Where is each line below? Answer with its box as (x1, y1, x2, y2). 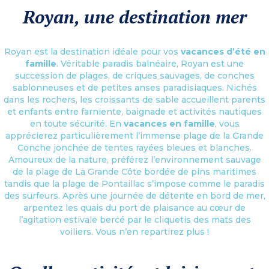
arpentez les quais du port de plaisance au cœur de (23, 202, 246, 213)
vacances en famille (123, 118, 215, 129)
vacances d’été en (180, 46, 265, 57)
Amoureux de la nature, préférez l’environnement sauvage (8, 154, 261, 165)
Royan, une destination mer (22, 4, 247, 29)
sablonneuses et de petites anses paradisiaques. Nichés (12, 82, 257, 93)
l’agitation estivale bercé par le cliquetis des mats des (18, 214, 251, 225)
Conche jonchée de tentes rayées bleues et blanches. (17, 142, 252, 153)
